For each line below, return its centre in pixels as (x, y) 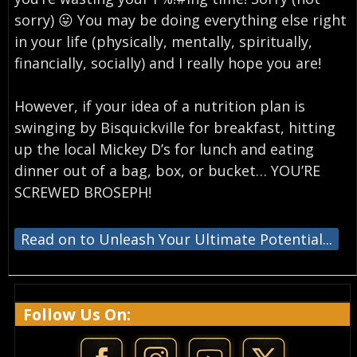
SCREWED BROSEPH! (82, 192)
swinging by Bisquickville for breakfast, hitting (175, 128)
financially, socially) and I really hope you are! (167, 63)
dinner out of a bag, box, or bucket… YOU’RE (167, 171)
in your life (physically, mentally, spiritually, (163, 42)
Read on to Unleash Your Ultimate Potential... (176, 239)
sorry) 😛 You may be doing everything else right (180, 20)
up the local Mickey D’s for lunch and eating (164, 149)
